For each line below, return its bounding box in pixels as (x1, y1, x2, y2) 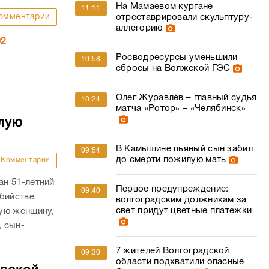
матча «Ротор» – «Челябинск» (115, 104, 246, 113)
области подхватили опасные (115, 258, 244, 266)
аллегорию (115, 24, 163, 32)
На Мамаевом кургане (115, 2, 213, 11)
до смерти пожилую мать (115, 156, 226, 164)
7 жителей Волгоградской (115, 247, 229, 255)
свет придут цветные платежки (115, 207, 252, 215)
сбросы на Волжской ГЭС (115, 64, 231, 73)
